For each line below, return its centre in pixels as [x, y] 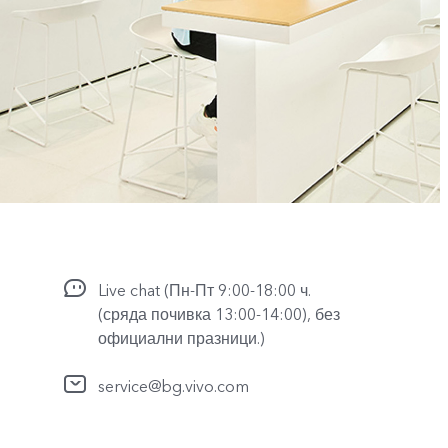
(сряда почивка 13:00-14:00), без [219, 314]
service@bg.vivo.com [173, 386]
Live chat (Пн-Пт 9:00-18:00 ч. [204, 290]
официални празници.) [181, 338]
